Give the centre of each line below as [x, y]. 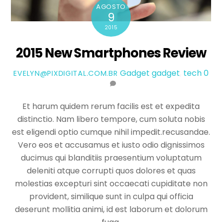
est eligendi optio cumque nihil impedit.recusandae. [111, 132]
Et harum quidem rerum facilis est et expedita [111, 107]
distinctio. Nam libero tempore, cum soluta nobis [111, 119]
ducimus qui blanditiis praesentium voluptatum [111, 158]
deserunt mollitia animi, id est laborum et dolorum [111, 210]
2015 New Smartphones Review [111, 53]
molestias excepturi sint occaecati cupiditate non [111, 184]
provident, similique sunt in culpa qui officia [111, 197]
